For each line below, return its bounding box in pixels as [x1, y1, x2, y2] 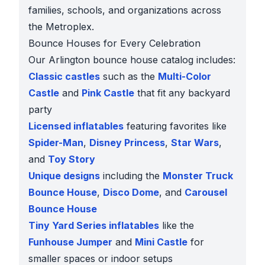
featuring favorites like [124, 120, 227, 132]
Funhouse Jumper [28, 236, 112, 248]
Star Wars [171, 137, 219, 148]
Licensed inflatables [28, 120, 124, 132]
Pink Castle [82, 87, 134, 99]
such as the [100, 70, 158, 82]
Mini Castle [135, 236, 188, 248]
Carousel [185, 186, 227, 198]
